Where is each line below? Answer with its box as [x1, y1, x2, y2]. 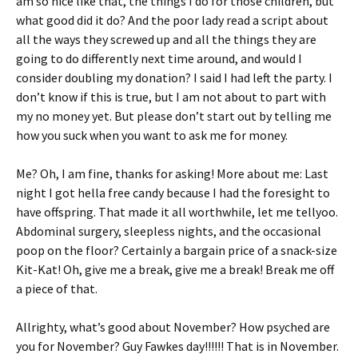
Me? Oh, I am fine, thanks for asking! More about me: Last [16, 165, 328, 181]
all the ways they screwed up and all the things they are [16, 31, 316, 47]
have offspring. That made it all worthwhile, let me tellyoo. [16, 204, 338, 220]
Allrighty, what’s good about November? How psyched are [16, 319, 330, 335]
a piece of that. [16, 280, 97, 296]
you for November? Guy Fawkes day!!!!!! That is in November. [16, 338, 339, 354]
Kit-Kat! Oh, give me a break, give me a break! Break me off [16, 261, 334, 277]
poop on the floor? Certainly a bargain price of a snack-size [16, 242, 337, 258]
